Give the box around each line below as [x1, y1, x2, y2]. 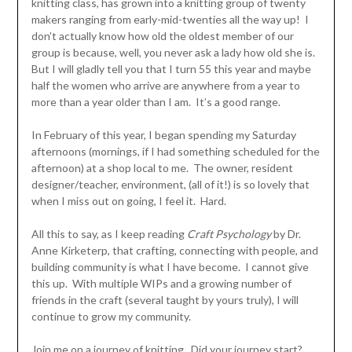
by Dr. [270, 227, 301, 241]
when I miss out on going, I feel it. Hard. [31, 194, 226, 208]
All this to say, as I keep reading [31, 227, 187, 241]
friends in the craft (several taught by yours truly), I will [31, 293, 299, 307]
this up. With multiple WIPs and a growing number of [31, 277, 291, 291]
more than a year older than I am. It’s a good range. [31, 95, 280, 109]
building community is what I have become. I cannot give [31, 260, 309, 274]
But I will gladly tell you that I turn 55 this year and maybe [31, 62, 311, 76]
